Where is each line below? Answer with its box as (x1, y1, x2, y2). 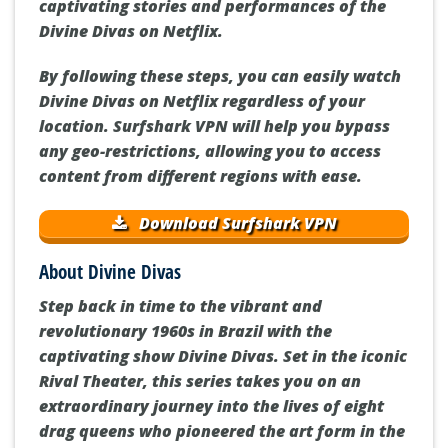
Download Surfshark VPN (135, 212, 337, 235)
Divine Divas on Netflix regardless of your (39, 90, 365, 113)
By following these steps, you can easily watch (39, 65, 401, 88)
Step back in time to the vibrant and (39, 294, 322, 317)
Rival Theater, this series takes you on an (39, 369, 361, 392)
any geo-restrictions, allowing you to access (39, 140, 381, 163)
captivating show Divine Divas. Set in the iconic (39, 344, 407, 367)
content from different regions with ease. (39, 165, 362, 188)
